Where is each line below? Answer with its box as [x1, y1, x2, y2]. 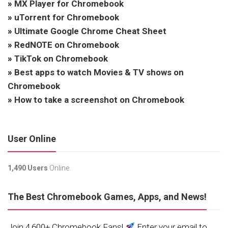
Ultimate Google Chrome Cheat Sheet [14, 26, 166, 37]
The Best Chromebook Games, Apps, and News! [8, 191, 207, 203]
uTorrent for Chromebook [14, 12, 119, 23]
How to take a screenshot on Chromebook [14, 95, 184, 105]
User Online [8, 133, 56, 145]
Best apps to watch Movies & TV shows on [14, 67, 184, 78]
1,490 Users [8, 164, 48, 173]
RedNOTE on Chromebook [14, 40, 119, 50]
